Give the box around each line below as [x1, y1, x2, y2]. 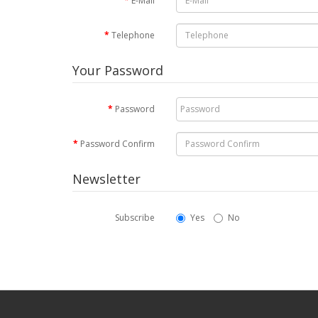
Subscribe [115, 211, 155, 224]
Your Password [72, 61, 163, 79]
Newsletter [72, 170, 141, 187]
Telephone [111, 28, 155, 41]
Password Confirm [80, 137, 155, 150]
